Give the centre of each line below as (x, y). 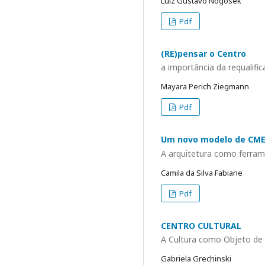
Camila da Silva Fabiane (202, 172)
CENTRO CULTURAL (201, 225)
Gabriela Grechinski (196, 258)
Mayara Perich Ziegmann (205, 86)
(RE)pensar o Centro (203, 53)
